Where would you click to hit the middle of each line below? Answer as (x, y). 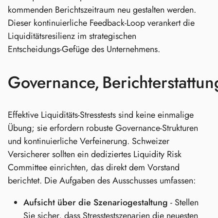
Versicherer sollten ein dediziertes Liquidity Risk (95, 154)
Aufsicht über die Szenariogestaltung (96, 202)
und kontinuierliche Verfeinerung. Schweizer (89, 141)
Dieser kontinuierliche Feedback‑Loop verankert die (101, 23)
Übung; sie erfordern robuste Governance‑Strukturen (103, 128)
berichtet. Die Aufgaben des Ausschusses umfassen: (102, 180)
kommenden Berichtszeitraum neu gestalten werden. (102, 10)
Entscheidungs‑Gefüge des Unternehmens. (84, 49)
